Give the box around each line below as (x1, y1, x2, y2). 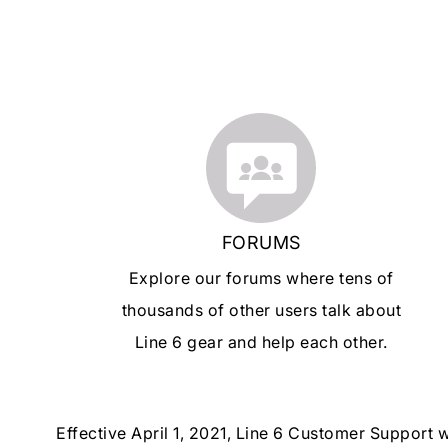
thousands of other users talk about (121, 299, 402, 320)
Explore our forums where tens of (128, 267, 394, 288)
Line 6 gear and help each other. (134, 331, 388, 352)
